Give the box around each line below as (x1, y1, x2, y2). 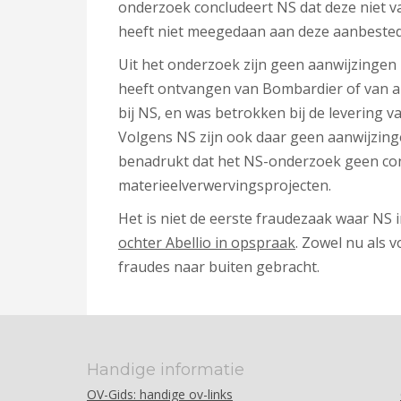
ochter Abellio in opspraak (118, 233, 295, 252)
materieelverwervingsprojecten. (118, 175, 331, 195)
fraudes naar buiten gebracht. (118, 257, 320, 277)
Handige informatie (87, 360, 244, 380)
